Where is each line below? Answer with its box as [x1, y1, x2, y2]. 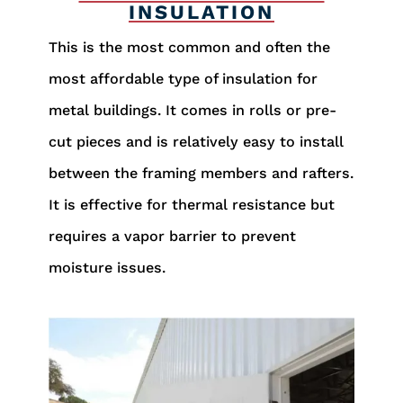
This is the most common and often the [48, 39, 330, 57]
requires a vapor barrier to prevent [48, 228, 296, 246]
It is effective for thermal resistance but [48, 196, 335, 214]
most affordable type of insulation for [48, 70, 318, 88]
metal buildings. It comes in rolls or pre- [48, 102, 336, 120]
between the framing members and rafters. [48, 165, 354, 183]
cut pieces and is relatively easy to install [48, 133, 344, 151]
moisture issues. [48, 259, 166, 277]
